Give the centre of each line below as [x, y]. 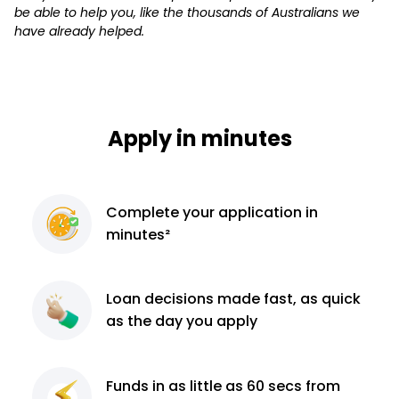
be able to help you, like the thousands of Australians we [187, 12]
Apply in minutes [199, 138]
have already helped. [79, 31]
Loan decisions [162, 299]
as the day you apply [182, 322]
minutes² [138, 235]
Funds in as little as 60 [187, 386]
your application [244, 213]
